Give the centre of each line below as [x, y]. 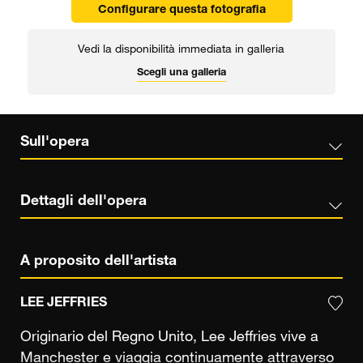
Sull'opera [55, 142]
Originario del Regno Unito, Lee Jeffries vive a [169, 337]
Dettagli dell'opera [83, 202]
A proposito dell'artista [98, 262]
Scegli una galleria [181, 73]
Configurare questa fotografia [181, 10]
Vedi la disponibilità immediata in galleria [181, 50]
